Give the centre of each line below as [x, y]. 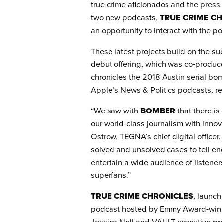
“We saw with [116, 111]
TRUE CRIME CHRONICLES [142, 196]
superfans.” [111, 175]
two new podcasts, [125, 17]
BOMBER [158, 111]
